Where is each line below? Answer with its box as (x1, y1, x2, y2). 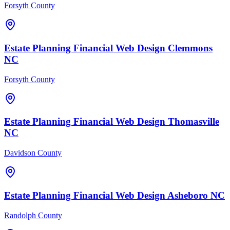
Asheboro (167, 189, 208, 201)
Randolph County (4, 210, 62, 220)
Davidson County (4, 148, 62, 158)
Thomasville (168, 116, 219, 127)
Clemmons (168, 42, 213, 53)
